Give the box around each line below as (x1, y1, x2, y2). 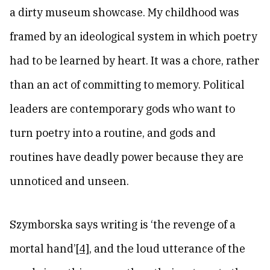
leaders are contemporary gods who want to (10, 102, 235, 116)
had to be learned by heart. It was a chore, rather (10, 54, 259, 67)
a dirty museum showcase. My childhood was (10, 5, 239, 19)
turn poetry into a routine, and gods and (10, 126, 216, 140)
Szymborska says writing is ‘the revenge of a (10, 218, 236, 231)
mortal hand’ (10, 242, 76, 256)
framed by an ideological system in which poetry (10, 30, 257, 43)
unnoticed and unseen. (10, 174, 129, 188)
